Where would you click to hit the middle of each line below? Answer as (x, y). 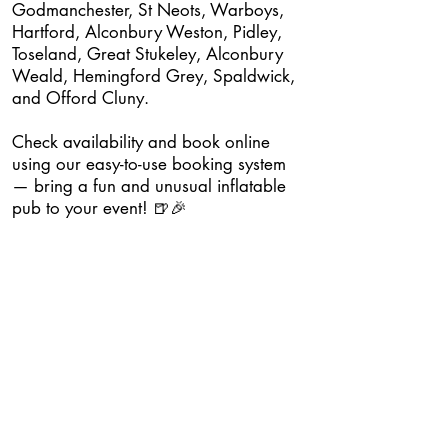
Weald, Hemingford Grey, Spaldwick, (153, 76)
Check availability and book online (141, 142)
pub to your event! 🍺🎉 (99, 208)
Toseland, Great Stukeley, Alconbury (147, 54)
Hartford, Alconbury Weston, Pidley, (147, 32)
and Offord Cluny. (80, 98)
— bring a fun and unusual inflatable (149, 186)
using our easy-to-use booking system (149, 164)
